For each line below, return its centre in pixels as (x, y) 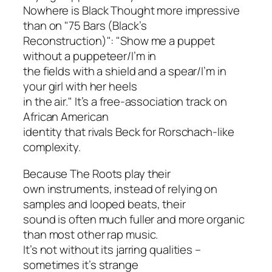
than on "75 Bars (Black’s (85, 26)
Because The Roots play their (97, 173)
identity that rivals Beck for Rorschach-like (129, 132)
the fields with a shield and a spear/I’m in (125, 71)
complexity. (52, 147)
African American (66, 117)
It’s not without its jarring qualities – (112, 249)
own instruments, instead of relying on (121, 189)
